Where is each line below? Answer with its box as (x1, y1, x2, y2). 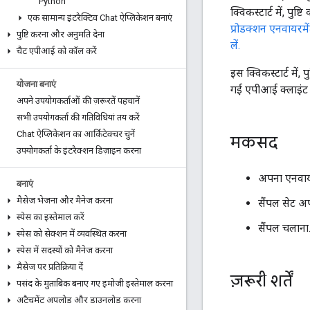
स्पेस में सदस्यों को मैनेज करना (17, 245, 113, 255)
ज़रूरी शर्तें (230, 270, 293, 291)
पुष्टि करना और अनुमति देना (17, 29, 104, 39)
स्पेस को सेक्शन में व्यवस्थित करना (17, 228, 127, 239)
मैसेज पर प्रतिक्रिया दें (17, 262, 83, 272)
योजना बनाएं (17, 79, 56, 89)
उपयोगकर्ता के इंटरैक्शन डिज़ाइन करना (17, 145, 141, 156)
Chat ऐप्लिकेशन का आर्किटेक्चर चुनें (17, 129, 135, 139)
